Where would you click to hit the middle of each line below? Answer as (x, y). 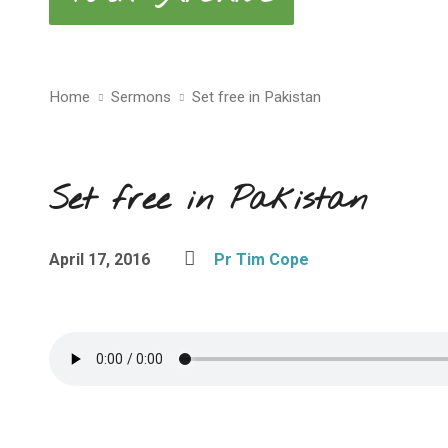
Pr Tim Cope (261, 259)
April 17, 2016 (99, 259)
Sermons (141, 97)
